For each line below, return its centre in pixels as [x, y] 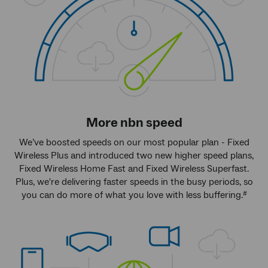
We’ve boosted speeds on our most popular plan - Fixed [134, 142]
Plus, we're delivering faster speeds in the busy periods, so [134, 182]
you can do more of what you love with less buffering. [132, 195]
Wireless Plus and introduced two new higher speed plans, [134, 155]
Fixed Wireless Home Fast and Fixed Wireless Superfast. [134, 168]
